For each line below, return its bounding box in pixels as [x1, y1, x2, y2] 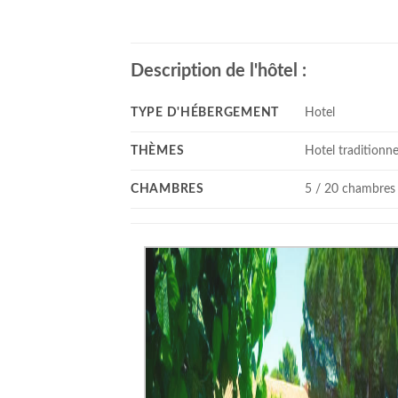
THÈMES [131, 144, 185, 158]
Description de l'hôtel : [131, 62, 306, 81]
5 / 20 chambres [305, 182, 396, 196]
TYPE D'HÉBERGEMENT [131, 106, 279, 120]
